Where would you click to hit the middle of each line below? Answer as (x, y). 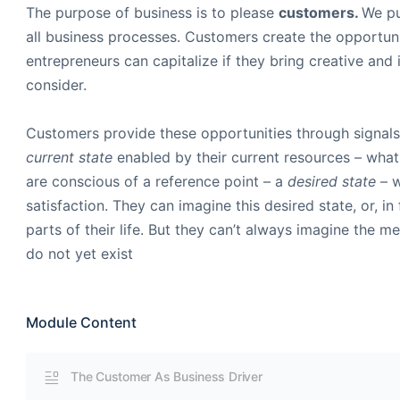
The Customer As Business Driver (167, 376)
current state (69, 157)
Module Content (81, 322)
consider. (56, 85)
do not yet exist (79, 254)
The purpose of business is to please (152, 12)
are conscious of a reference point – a (157, 181)
